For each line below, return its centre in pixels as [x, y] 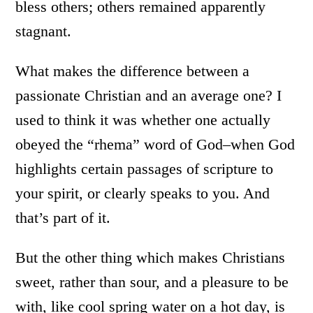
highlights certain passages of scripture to [145, 169]
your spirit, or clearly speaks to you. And [143, 193]
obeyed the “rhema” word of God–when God [155, 144]
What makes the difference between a [133, 71]
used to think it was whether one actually [143, 120]
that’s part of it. [63, 218]
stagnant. [44, 31]
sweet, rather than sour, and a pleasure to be [152, 282]
